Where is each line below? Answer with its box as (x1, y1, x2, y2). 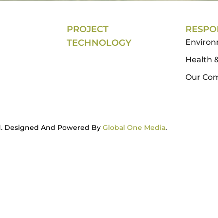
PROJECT (67, 24, 109, 35)
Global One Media (103, 123, 165, 132)
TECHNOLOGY (67, 37, 132, 48)
